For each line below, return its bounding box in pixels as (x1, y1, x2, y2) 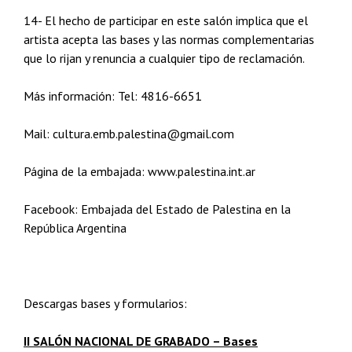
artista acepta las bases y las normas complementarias (24, 31, 314, 47)
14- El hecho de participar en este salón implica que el (24, 13, 308, 28)
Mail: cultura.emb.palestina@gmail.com (24, 126, 234, 141)
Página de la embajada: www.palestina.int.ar (24, 163, 255, 179)
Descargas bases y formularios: (24, 295, 187, 311)
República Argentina (24, 220, 126, 236)
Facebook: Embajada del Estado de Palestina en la (24, 201, 291, 217)
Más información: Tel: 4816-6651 (24, 88, 202, 104)
